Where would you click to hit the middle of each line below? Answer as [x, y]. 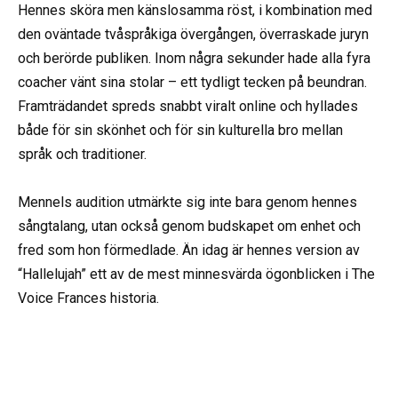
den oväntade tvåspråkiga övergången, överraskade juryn [193, 34]
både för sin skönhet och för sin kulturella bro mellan [180, 130]
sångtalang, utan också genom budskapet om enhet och [189, 226]
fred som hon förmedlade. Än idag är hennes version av [189, 250]
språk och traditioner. [82, 154]
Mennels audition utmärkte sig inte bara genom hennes [187, 202]
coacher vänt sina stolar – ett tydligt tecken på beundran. [192, 82]
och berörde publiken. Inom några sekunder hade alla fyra [194, 58]
